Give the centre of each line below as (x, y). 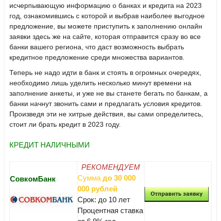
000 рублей (97, 189)
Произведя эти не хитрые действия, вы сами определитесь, (106, 114)
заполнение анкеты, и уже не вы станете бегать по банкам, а (109, 93)
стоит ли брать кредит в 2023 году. (65, 125)
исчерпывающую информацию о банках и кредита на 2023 (106, 6)
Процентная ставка (110, 211)
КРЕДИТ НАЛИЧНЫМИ (50, 145)
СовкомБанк (33, 179)
